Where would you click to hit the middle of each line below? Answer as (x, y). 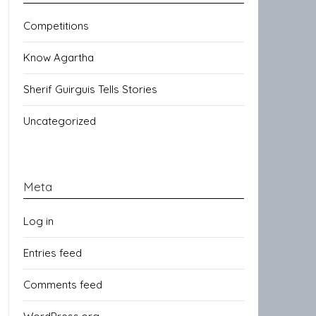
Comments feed (63, 285)
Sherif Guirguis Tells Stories (90, 89)
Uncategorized (60, 121)
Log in (38, 221)
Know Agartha (59, 57)
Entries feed (53, 253)
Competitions (56, 26)
